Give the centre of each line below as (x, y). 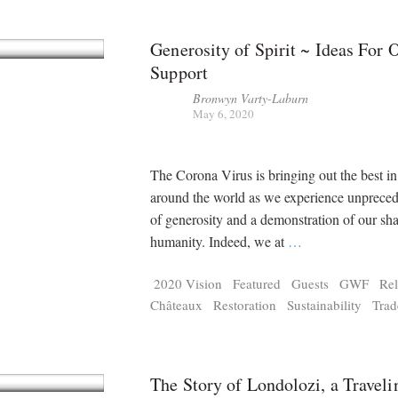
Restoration (245, 304)
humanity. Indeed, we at (219, 242)
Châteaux (177, 304)
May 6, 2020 (224, 113)
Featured (257, 283)
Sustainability (325, 304)
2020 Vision (188, 283)
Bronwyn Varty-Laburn (251, 98)
